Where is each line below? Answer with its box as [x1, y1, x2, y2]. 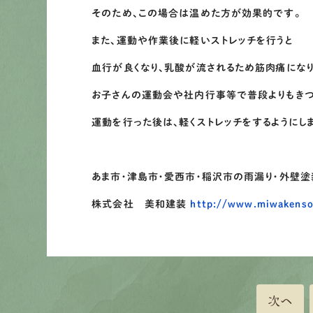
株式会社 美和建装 [92, 199, 191, 209]
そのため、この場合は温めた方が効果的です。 [92, 8, 300, 18]
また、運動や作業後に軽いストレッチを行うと [92, 36, 293, 45]
